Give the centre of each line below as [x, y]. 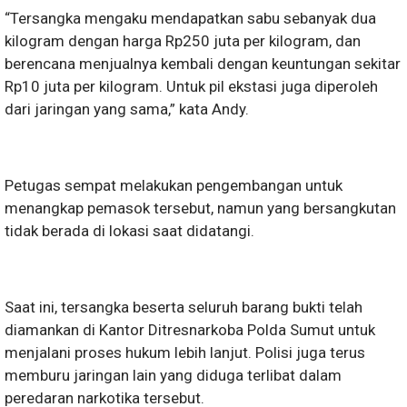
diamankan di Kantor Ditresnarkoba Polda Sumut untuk [190, 330]
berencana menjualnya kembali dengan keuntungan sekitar [203, 64]
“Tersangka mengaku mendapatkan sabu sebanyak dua [190, 18]
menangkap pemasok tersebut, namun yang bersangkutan [200, 208]
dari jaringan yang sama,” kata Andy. [127, 109]
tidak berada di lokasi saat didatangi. [129, 231]
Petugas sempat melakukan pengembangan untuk [174, 185]
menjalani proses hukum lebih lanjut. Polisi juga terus [185, 352]
